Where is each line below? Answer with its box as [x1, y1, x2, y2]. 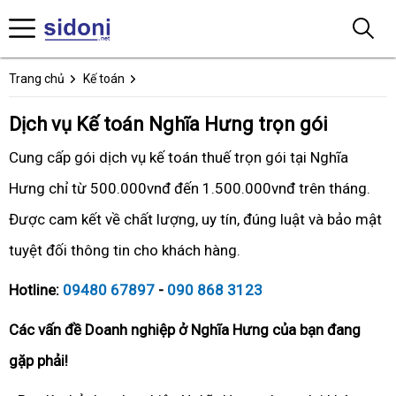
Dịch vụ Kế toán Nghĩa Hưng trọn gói [9, 113, 328, 135]
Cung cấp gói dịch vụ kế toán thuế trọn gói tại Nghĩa [9, 148, 348, 166]
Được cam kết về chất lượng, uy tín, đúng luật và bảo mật [9, 210, 382, 228]
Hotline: [9, 281, 63, 299]
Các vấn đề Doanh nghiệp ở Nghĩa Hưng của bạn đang [9, 321, 361, 339]
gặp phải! [9, 352, 68, 369]
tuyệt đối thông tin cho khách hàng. [9, 241, 240, 259]
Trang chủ [9, 72, 65, 86]
